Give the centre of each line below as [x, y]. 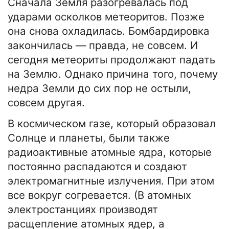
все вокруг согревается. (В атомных [99, 195]
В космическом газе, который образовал [112, 124]
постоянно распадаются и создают [97, 167]
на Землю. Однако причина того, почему [113, 74]
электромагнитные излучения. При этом [111, 181]
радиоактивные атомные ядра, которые [110, 152]
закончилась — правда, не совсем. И [103, 45]
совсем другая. [46, 103]
